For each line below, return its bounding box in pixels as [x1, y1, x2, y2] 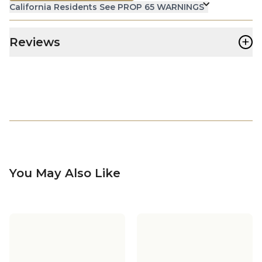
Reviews [9, 35, 60, 49]
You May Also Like [9, 166, 120, 180]
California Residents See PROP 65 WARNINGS [9, 1, 204, 12]
